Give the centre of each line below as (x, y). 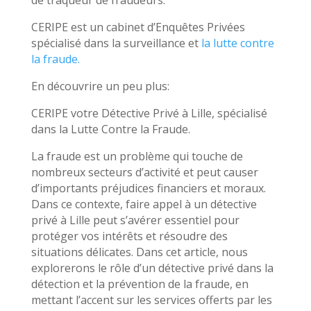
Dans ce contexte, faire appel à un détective (144, 204)
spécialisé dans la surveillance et (116, 43)
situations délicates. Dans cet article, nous (139, 252)
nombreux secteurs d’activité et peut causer (144, 172)
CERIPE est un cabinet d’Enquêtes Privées (138, 27)
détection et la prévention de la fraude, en (140, 284)
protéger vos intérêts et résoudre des (129, 236)
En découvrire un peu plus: (100, 86)
